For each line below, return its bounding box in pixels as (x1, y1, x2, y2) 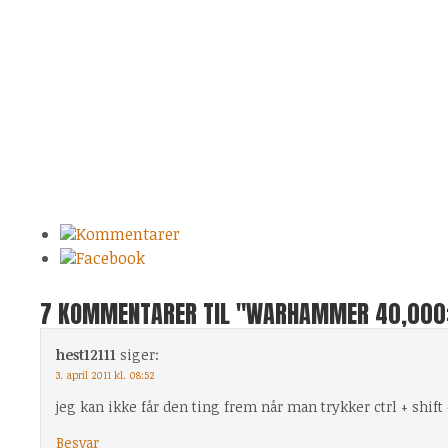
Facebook (76, 247, 145, 269)
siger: (120, 345, 159, 364)
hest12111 (56, 345, 116, 364)
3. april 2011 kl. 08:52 (56, 368, 154, 382)
